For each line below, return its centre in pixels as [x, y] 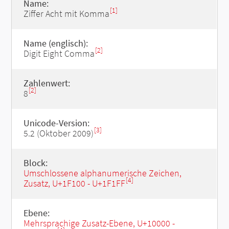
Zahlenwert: [47, 83]
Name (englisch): [55, 43]
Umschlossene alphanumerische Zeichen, [102, 173]
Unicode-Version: [56, 123]
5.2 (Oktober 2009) [58, 133]
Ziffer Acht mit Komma [66, 14]
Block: [35, 163]
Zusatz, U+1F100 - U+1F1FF [74, 183]
